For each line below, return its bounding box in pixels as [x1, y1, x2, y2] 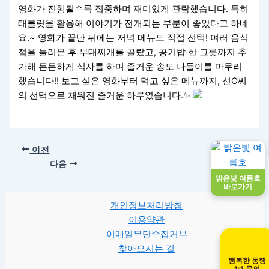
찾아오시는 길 [118, 243, 175, 254]
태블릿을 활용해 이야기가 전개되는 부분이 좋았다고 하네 [18, 17, 249, 29]
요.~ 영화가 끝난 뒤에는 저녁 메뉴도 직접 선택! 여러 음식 [18, 32, 249, 43]
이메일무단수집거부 [106, 228, 187, 240]
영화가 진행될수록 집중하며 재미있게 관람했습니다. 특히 [18, 3, 249, 14]
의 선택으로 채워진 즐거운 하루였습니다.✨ [18, 89, 193, 101]
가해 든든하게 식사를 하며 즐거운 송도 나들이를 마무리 [18, 61, 243, 72]
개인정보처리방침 [110, 199, 183, 211]
